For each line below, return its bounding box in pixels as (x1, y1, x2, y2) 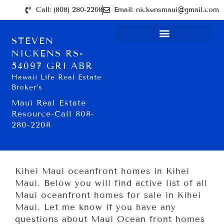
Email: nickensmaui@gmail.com (114, 5, 219, 14)
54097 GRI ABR (11, 60, 93, 71)
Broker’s (11, 83, 43, 91)
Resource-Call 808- (11, 109, 95, 118)
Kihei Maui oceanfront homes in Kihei (15, 166, 189, 176)
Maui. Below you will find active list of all (15, 178, 207, 188)
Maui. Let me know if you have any (15, 202, 176, 212)
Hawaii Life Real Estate (11, 73, 102, 81)
